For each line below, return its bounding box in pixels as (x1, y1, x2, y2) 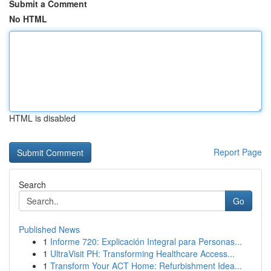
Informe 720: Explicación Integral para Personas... (50, 235, 242, 247)
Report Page (214, 146, 262, 158)
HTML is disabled (9, 112, 76, 124)
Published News (19, 223, 80, 235)
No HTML (9, 13, 47, 25)
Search (19, 178, 46, 191)
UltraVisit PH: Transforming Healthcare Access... (50, 247, 235, 260)
